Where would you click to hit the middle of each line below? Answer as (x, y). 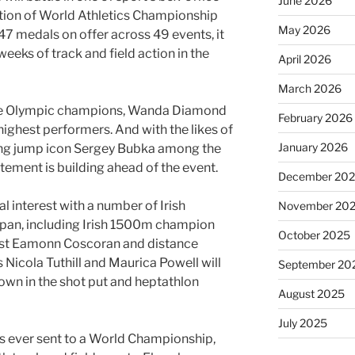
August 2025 (311, 294)
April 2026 (304, 59)
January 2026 (313, 147)
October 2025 (314, 235)
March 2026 (309, 88)
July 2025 (302, 323)
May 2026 (304, 30)
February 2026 (315, 118)
